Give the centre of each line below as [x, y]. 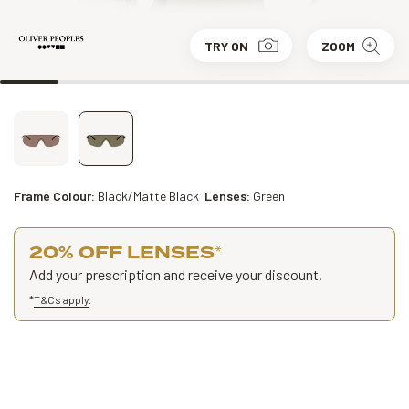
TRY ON [226, 46]
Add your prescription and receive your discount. [176, 274]
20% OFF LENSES [122, 253]
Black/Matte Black [148, 196]
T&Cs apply [61, 299]
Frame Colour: [56, 196]
